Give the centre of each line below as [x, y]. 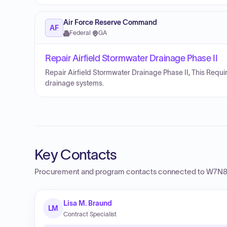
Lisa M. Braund [88, 203]
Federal [80, 33]
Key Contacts [76, 155]
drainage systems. [74, 83]
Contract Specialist [90, 214]
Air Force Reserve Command [110, 23]
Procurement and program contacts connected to [120, 172]
